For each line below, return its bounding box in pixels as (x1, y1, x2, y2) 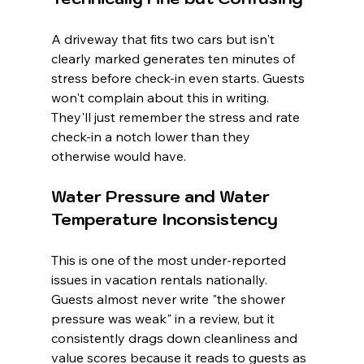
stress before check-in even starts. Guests (50, 70, 308, 87)
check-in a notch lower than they (50, 128, 253, 145)
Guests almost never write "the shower (50, 291, 288, 308)
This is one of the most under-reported (50, 252, 289, 269)
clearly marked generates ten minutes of (50, 50, 298, 67)
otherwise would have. (50, 148, 186, 165)
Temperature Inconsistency (50, 209, 278, 231)
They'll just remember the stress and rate (50, 109, 303, 126)
